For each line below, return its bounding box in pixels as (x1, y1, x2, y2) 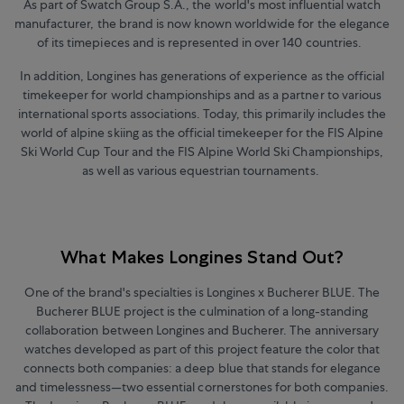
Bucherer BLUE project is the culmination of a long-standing (35, 303, 369, 320)
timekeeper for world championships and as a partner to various (23, 86, 381, 103)
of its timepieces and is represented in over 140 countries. (37, 33, 367, 50)
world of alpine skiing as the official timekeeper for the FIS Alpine (21, 124, 383, 141)
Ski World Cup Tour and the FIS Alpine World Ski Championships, (21, 142, 383, 160)
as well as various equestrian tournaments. (82, 161, 322, 179)
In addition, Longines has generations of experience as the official (20, 67, 384, 84)
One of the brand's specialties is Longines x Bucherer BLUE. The (23, 284, 381, 301)
